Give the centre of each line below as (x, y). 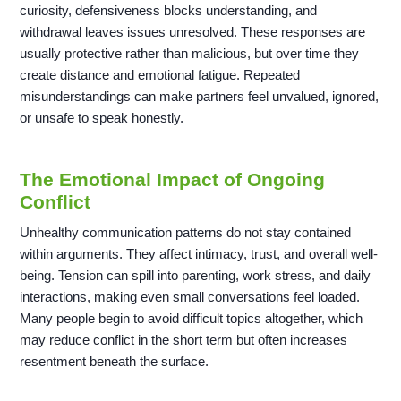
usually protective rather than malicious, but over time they (190, 54)
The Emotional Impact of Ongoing (173, 180)
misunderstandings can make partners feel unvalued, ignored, (200, 97)
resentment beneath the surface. (115, 362)
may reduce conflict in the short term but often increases (184, 340)
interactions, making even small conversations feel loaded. (190, 297)
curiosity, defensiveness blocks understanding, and (169, 11)
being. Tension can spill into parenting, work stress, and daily (196, 276)
